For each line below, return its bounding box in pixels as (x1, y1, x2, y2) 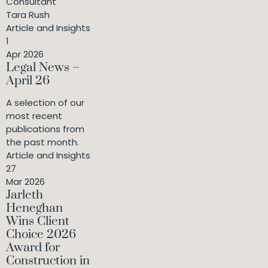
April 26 (6, 73, 50, 89)
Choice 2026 (6, 227, 76, 243)
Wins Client (6, 214, 69, 230)
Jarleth (6, 187, 43, 203)
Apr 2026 (6, 48, 44, 61)
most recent (6, 109, 62, 123)
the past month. (6, 136, 79, 149)
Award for (6, 240, 60, 256)
